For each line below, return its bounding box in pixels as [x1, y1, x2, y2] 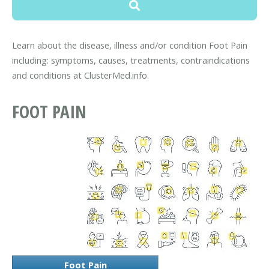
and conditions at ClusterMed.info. [12, 68, 149, 81]
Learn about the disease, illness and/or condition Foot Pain [12, 38, 247, 51]
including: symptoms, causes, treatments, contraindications [12, 53, 250, 66]
